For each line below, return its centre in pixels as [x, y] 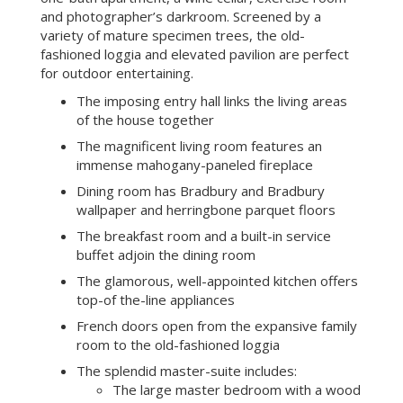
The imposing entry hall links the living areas [211, 100]
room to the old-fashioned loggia [178, 344]
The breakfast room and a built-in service [203, 235]
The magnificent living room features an [199, 145]
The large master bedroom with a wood [236, 389]
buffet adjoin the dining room [166, 254]
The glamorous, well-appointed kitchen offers [217, 280]
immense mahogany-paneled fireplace [194, 164]
